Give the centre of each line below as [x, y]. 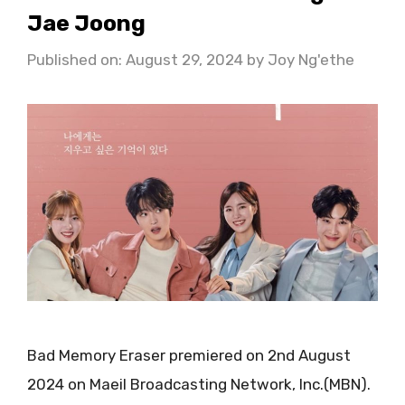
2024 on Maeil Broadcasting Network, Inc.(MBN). [199, 385]
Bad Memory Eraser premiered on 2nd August [189, 356]
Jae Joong [86, 23]
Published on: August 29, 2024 [135, 60]
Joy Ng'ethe [311, 60]
